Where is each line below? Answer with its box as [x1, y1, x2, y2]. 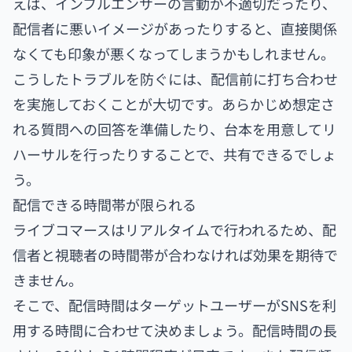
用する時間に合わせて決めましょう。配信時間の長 [13, 320, 337, 341]
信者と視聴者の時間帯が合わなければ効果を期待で [13, 244, 338, 266]
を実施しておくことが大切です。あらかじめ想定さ [13, 93, 335, 115]
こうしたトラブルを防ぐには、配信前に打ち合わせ [13, 68, 338, 90]
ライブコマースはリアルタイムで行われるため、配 [13, 219, 336, 240]
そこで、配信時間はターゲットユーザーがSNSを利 [13, 295, 336, 316]
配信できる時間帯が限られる [13, 194, 196, 215]
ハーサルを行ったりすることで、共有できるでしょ [13, 144, 336, 165]
